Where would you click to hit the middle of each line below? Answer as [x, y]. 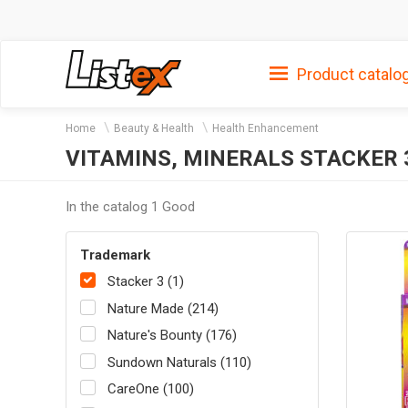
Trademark [115, 255]
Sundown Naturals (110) [179, 362]
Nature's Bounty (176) [172, 336]
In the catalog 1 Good [130, 206]
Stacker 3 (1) [146, 282]
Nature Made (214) [163, 308]
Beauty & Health [154, 128]
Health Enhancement [265, 128]
